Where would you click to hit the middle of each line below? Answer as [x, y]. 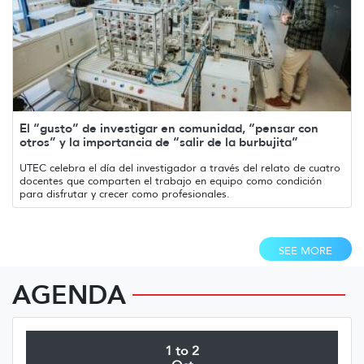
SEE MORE [305, 250]
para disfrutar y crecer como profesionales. [125, 193]
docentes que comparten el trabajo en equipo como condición [171, 180]
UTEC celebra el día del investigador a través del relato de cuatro [180, 167]
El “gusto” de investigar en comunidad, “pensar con [169, 128]
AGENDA [69, 294]
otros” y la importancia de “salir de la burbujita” [159, 141]
